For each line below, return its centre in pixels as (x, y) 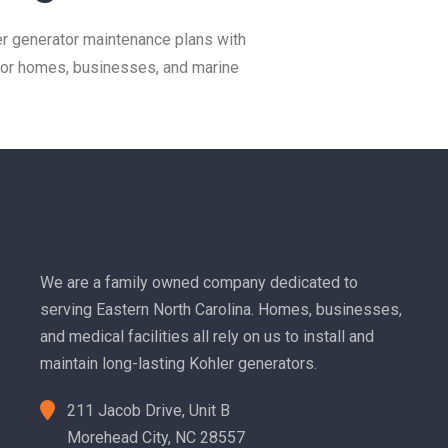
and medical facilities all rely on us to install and (206, 336)
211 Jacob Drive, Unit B (148, 410)
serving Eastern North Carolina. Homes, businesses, (220, 309)
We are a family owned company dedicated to (198, 282)
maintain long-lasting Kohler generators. (178, 363)
